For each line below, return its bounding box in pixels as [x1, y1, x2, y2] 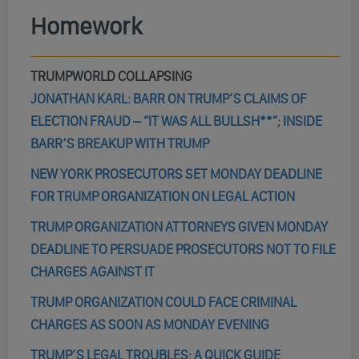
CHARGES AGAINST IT [30, 264, 155, 280]
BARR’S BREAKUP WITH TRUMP [30, 135, 209, 151]
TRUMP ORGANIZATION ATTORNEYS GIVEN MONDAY [30, 219, 328, 235]
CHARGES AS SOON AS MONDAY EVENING [30, 317, 269, 333]
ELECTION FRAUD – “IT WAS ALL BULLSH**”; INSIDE [30, 113, 322, 129]
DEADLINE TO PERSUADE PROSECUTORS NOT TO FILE [30, 241, 336, 257]
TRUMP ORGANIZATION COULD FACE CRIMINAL [30, 294, 296, 310]
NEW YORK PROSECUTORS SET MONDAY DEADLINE [30, 166, 322, 182]
